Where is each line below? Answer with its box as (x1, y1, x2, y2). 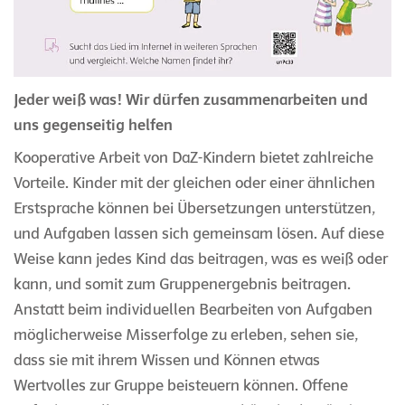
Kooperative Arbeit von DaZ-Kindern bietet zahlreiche (14, 148, 373, 168)
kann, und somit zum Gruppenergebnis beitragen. (14, 275, 351, 295)
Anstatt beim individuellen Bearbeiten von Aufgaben (14, 300, 372, 320)
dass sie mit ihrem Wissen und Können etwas (14, 351, 320, 371)
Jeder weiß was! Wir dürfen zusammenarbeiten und (14, 90, 368, 110)
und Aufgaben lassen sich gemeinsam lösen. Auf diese (14, 224, 384, 244)
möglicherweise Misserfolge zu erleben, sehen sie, (14, 325, 358, 345)
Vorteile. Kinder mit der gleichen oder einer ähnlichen (14, 174, 375, 193)
